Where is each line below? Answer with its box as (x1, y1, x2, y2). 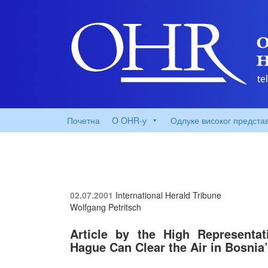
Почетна (67, 114, 100, 126)
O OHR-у (112, 114, 147, 126)
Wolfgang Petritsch (70, 201, 141, 213)
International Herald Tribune (115, 189, 221, 201)
